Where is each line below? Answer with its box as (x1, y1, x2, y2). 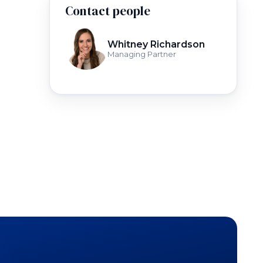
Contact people (65, 2, 150, 19)
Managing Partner (107, 49, 176, 59)
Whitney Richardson (107, 39, 205, 50)
